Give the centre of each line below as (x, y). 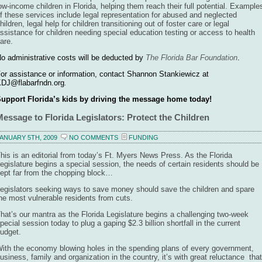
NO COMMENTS (94, 138)
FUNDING (144, 138)
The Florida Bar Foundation (192, 57)
